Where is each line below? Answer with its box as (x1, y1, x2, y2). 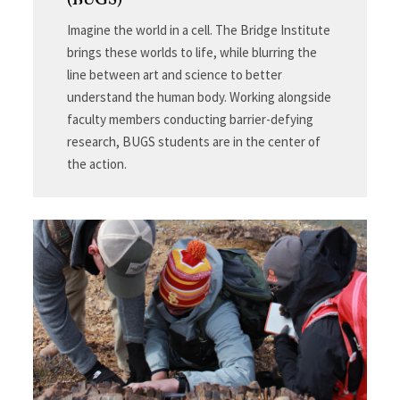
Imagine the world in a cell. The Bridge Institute (66, 21, 330, 38)
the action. (66, 154, 127, 172)
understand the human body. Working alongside (66, 87, 331, 105)
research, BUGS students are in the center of (66, 132, 321, 150)
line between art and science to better (66, 65, 282, 83)
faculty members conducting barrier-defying (66, 110, 313, 128)
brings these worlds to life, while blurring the (66, 43, 317, 61)
